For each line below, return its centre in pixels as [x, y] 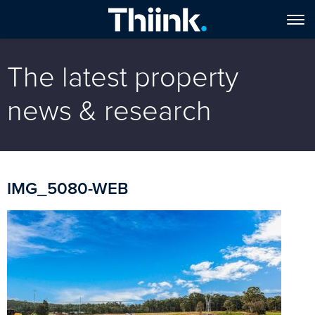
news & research [110, 111]
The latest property [123, 78]
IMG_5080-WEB [68, 189]
